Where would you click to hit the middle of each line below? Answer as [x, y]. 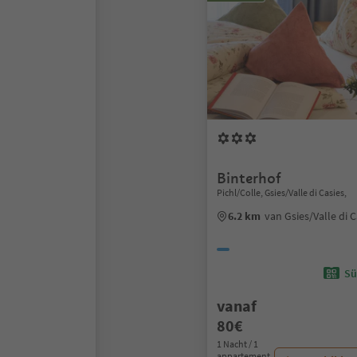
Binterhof [249, 178]
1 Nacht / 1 [237, 344]
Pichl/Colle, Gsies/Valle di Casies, [282, 192]
